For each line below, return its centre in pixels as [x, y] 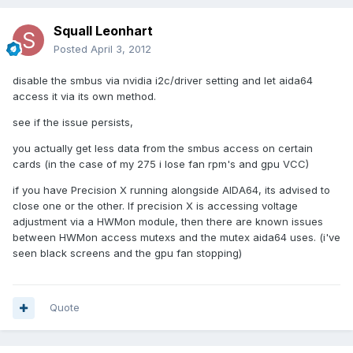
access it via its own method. [84, 97]
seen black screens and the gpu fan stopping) [127, 253]
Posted [72, 49]
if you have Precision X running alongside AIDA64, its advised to [171, 190]
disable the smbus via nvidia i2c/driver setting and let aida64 [163, 81]
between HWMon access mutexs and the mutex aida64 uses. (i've [176, 238]
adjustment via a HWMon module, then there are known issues [168, 222]
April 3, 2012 [121, 49]
